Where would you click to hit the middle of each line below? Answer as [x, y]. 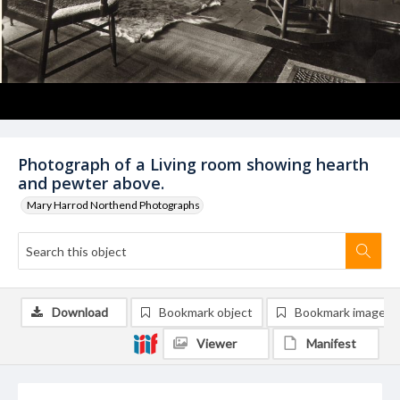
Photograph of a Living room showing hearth [193, 164]
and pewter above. [91, 183]
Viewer [217, 343]
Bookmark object [206, 312]
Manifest [331, 343]
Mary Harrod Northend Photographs [113, 205]
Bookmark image [340, 312]
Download [80, 312]
